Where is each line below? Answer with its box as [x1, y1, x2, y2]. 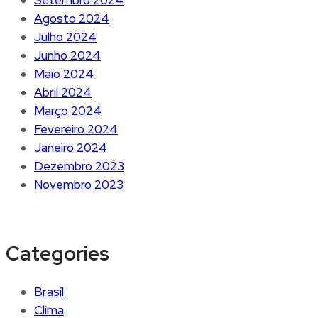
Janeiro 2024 [34, 139, 107, 155]
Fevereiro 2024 [34, 121, 118, 137]
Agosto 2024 [34, 10, 109, 26]
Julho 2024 [34, 28, 97, 45]
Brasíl [34, 284, 64, 300]
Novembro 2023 [34, 176, 124, 192]
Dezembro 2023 [34, 158, 124, 174]
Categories [6, 239, 109, 267]
